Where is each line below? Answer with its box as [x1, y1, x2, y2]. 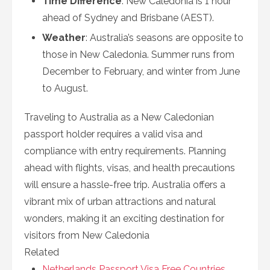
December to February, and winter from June [42, 66, 240, 77]
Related [24, 246, 59, 258]
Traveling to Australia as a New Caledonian [24, 111, 214, 123]
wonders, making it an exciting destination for [24, 213, 224, 224]
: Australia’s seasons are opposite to [86, 32, 243, 43]
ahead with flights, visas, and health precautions [24, 162, 235, 174]
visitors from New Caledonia [24, 230, 149, 241]
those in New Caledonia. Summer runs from [42, 49, 234, 60]
